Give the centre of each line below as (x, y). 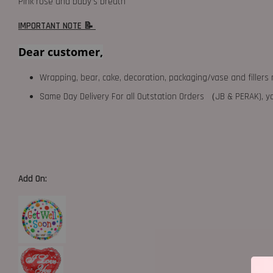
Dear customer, (61, 52)
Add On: (34, 179)
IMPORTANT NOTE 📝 (57, 26)
